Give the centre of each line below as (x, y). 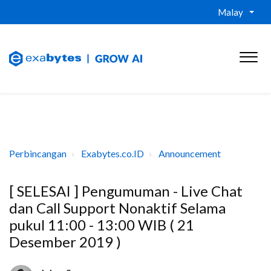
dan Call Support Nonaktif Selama (117, 208)
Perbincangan (38, 153)
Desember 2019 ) (65, 242)
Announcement (190, 153)
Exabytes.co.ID (113, 153)
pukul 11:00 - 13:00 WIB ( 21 (102, 225)
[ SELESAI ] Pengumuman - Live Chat (126, 191)
